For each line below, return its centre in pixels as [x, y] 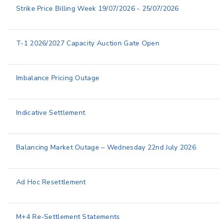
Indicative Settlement [51, 113]
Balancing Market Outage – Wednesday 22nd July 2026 [106, 147]
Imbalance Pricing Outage [58, 78]
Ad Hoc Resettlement [51, 182]
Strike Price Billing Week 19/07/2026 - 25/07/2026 [98, 9]
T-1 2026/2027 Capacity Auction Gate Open [88, 43]
